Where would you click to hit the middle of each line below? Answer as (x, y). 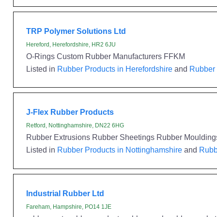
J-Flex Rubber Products (70, 112)
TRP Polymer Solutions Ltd (76, 31)
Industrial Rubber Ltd (65, 193)
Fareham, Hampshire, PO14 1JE (69, 207)
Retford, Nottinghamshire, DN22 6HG (75, 125)
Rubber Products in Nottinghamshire (119, 150)
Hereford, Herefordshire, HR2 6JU (71, 44)
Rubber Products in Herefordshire (115, 69)
